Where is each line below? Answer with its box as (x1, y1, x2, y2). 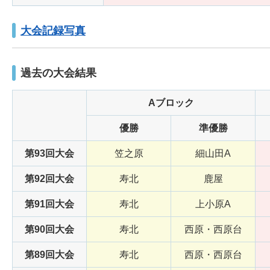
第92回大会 (25, 174, 74, 184)
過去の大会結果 (20, 67, 96, 80)
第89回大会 (25, 250, 74, 260)
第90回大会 (25, 224, 74, 235)
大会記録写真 (20, 24, 86, 37)
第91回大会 (25, 199, 74, 210)
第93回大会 (25, 148, 74, 159)
